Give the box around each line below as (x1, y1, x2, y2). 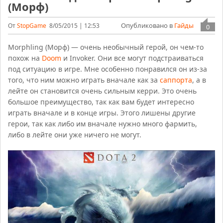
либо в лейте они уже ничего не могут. (8, 130, 142, 139)
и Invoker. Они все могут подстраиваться (61, 53, 204, 63)
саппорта (160, 75, 193, 85)
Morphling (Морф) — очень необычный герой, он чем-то (8, 42, 204, 52)
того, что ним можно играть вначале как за (8, 75, 160, 85)
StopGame (17, 21, 47, 30)
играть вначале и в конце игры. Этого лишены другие (8, 108, 196, 117)
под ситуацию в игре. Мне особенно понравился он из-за (8, 64, 208, 74)
